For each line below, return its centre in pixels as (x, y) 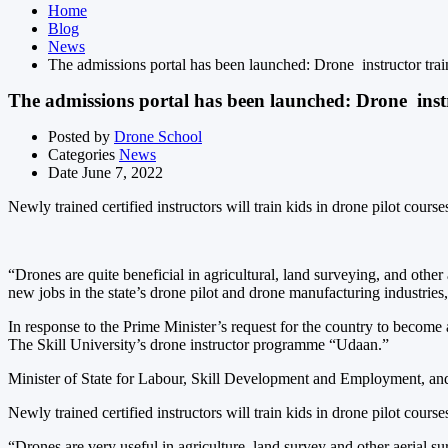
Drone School (158, 136)
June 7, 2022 (122, 172)
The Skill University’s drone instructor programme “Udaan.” (198, 344)
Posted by (79, 136)
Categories (81, 154)
